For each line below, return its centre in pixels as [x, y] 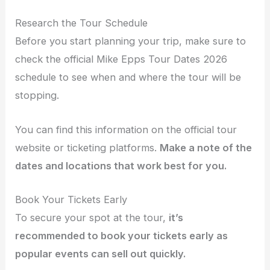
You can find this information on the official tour [126, 129]
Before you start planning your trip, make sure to [131, 41]
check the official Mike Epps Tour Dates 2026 [121, 59]
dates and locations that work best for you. [121, 165]
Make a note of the [206, 147]
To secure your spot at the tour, [92, 217]
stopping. [37, 96]
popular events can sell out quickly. [101, 253]
